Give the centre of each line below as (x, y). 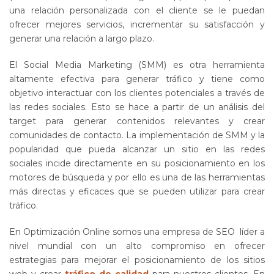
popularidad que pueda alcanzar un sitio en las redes (137, 149)
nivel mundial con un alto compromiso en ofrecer (137, 246)
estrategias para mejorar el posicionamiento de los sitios (137, 260)
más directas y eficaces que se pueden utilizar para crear (137, 191)
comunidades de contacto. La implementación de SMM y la (137, 135)
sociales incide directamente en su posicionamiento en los (137, 163)
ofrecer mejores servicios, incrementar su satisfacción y (137, 24)
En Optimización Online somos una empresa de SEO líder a (137, 231)
